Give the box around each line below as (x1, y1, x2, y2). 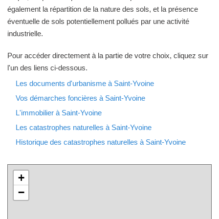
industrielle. (7, 29, 43, 38)
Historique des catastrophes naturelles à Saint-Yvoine (16, 138, 186, 146)
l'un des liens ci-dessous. (7, 64, 88, 72)
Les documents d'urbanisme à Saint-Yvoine (16, 79, 154, 88)
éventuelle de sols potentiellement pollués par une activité (7, 17, 189, 25)
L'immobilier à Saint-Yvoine (16, 109, 102, 117)
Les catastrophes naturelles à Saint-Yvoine (16, 123, 152, 131)
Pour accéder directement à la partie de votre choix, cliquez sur (7, 51, 208, 60)
